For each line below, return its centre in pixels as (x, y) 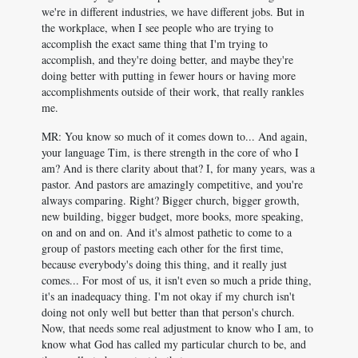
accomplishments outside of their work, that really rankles (173, 91)
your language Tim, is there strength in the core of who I (170, 152)
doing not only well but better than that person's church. (168, 312)
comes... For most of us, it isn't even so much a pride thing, (177, 280)
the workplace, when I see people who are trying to (157, 28)
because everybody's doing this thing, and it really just (164, 264)
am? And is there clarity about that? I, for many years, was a (178, 168)
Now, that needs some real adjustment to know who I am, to (177, 328)
